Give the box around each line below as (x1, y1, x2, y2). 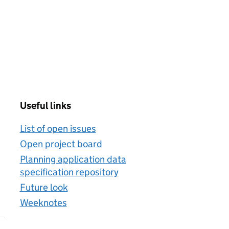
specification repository (19, 166, 119, 178)
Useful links (19, 100, 71, 111)
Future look (19, 181, 68, 193)
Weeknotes (19, 197, 67, 209)
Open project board (19, 138, 102, 150)
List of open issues (19, 123, 96, 134)
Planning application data (19, 153, 126, 165)
